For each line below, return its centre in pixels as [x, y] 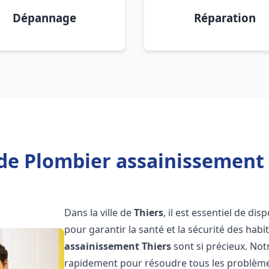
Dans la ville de [99, 213]
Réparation [225, 18]
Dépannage [44, 18]
